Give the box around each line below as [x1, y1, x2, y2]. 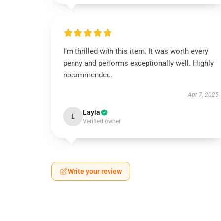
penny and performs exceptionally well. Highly [63, 59, 214, 68]
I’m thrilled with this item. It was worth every [63, 47, 208, 56]
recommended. [63, 71, 112, 79]
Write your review [68, 167, 122, 175]
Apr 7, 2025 [187, 91, 219, 98]
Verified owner [83, 118, 121, 125]
